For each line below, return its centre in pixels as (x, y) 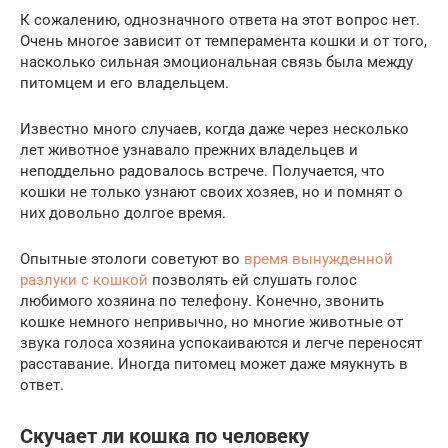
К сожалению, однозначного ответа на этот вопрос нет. (220, 20)
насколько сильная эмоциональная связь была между (216, 62)
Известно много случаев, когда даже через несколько (214, 129)
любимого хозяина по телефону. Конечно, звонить (202, 301)
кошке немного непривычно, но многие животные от (211, 322)
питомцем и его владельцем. (124, 83)
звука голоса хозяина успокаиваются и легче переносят (221, 343)
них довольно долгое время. (123, 213)
